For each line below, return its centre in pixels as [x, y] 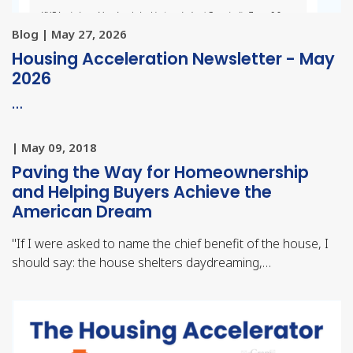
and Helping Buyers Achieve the [142, 191]
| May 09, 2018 [54, 147]
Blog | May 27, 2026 [69, 33]
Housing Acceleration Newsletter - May [173, 58]
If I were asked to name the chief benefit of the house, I [173, 243]
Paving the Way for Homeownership [160, 172]
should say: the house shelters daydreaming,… [141, 262]
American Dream [82, 211]
